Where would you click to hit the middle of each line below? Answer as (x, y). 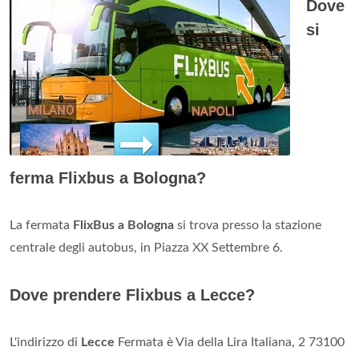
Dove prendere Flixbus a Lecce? (132, 294)
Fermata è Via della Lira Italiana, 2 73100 (230, 342)
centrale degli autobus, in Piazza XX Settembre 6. (146, 247)
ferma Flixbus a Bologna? (108, 177)
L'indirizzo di (45, 342)
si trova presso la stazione (248, 225)
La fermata (41, 225)
